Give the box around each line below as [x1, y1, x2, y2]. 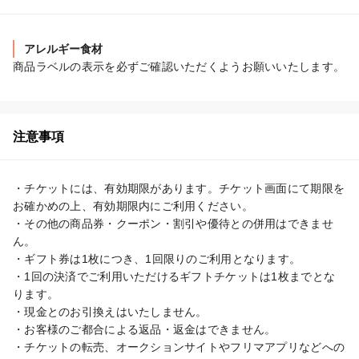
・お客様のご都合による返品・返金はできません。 [13, 322, 276, 336]
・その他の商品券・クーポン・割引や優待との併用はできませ [13, 216, 333, 230]
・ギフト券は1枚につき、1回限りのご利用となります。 [13, 252, 301, 265]
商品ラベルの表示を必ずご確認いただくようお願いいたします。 [13, 59, 345, 73]
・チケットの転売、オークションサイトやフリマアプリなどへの [13, 340, 345, 353]
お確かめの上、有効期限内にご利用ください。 [13, 199, 253, 212]
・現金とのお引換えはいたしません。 [13, 305, 208, 318]
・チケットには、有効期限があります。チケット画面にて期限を [13, 181, 345, 195]
